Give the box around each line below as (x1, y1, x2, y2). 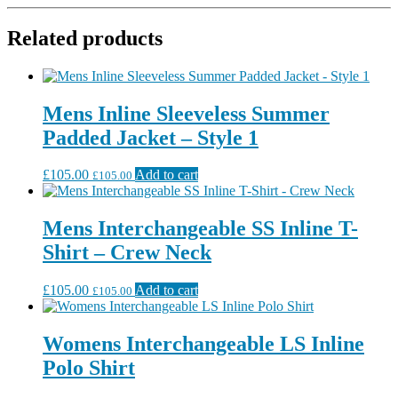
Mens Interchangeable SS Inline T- (43, 217, 358, 241)
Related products (7, 26, 163, 50)
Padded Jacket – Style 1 (43, 125, 259, 149)
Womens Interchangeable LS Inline (43, 332, 364, 356)
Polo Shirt (43, 356, 135, 380)
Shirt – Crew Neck (43, 241, 211, 265)
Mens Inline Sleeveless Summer (43, 101, 330, 125)
